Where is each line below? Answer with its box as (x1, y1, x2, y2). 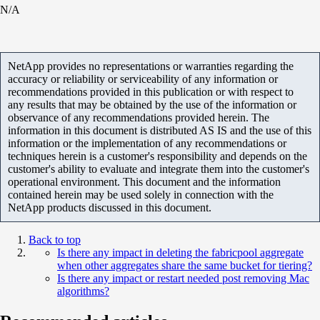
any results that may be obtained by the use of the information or (8, 99, 296, 111)
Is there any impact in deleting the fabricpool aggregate (57, 246, 304, 259)
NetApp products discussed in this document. (8, 201, 211, 214)
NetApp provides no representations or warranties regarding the (8, 60, 294, 73)
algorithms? (57, 285, 109, 298)
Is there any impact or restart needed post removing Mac (57, 272, 309, 285)
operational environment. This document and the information (8, 176, 281, 189)
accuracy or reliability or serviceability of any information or (8, 73, 278, 86)
